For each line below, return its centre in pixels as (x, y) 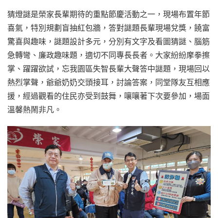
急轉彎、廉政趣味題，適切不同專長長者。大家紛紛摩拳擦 (109, 55)
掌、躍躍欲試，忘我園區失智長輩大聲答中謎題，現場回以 (109, 68)
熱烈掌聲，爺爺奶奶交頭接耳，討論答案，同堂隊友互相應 (109, 82)
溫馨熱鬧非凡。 (35, 109)
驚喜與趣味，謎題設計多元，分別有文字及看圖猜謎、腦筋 (109, 41)
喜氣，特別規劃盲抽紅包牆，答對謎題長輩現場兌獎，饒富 (109, 27)
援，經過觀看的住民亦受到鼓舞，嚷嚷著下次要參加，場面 (109, 96)
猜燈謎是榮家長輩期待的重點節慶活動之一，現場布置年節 (109, 14)
